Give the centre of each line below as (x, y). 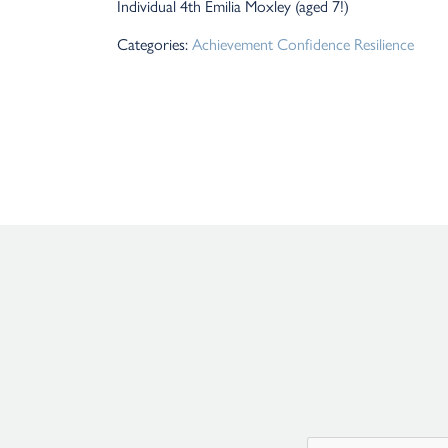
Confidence (313, 44)
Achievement (232, 44)
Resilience (384, 44)
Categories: (154, 44)
